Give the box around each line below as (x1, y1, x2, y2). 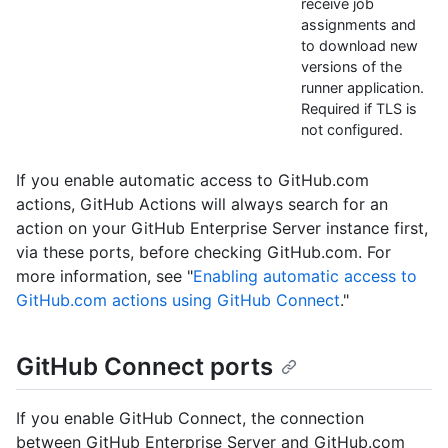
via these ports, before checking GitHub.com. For (16, 241, 391, 262)
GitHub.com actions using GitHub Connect (16, 289, 340, 310)
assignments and (301, 15, 416, 33)
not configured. (301, 120, 403, 138)
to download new (301, 36, 418, 54)
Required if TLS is (301, 99, 417, 117)
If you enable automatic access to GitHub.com (16, 169, 369, 190)
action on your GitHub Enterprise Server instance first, (16, 217, 428, 238)
